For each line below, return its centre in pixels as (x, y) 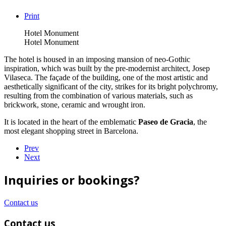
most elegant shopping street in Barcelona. (71, 131)
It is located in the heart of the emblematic (71, 122)
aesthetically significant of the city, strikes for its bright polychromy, (111, 86)
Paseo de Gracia (166, 122)
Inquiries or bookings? (72, 180)
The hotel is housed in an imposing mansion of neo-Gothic (97, 59)
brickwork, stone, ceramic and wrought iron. (75, 104)
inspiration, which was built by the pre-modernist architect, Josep (107, 68)
